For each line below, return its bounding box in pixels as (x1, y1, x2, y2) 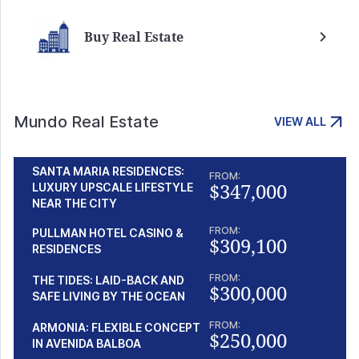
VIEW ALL (274, 114, 326, 128)
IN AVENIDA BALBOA (32, 337, 141, 351)
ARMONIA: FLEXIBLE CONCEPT (32, 321, 200, 335)
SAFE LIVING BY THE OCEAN (32, 289, 185, 304)
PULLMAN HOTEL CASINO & (32, 226, 184, 240)
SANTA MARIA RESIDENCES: (32, 163, 184, 178)
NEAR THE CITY (32, 196, 117, 210)
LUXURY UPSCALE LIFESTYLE (32, 179, 193, 194)
